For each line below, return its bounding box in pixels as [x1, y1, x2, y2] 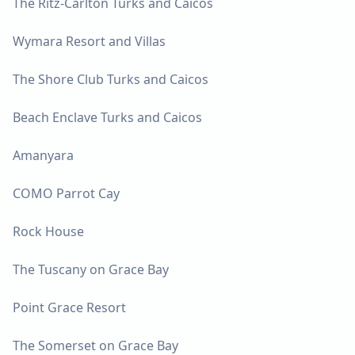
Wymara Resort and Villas [13, 32, 166, 50]
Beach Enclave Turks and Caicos [13, 108, 202, 126]
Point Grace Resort [13, 298, 126, 316]
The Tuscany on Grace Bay [13, 260, 169, 278]
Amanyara [13, 146, 74, 164]
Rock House [13, 222, 84, 240]
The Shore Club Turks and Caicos [13, 70, 208, 88]
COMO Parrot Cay [13, 184, 120, 202]
